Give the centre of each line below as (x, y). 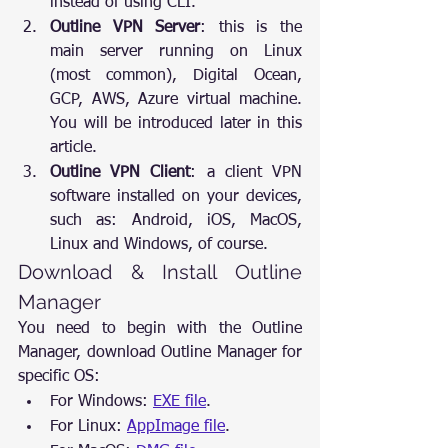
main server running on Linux (176, 52)
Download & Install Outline (160, 272)
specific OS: (59, 377)
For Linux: (88, 427)
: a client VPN (246, 173)
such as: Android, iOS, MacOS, (176, 221)
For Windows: (101, 402)
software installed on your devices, (176, 197)
